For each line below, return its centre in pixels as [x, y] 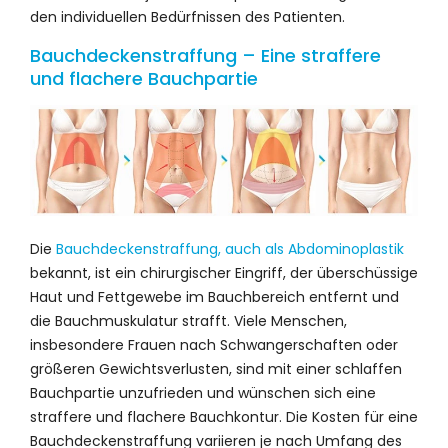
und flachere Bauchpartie [144, 78]
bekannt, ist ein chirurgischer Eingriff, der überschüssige [224, 273]
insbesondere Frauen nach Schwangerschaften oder [214, 345]
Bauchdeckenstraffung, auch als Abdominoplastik [230, 249]
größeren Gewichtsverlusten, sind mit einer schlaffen [216, 369]
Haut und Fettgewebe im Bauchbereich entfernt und [214, 297]
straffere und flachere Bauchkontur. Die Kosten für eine [224, 417]
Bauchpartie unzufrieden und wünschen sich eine [203, 393]
